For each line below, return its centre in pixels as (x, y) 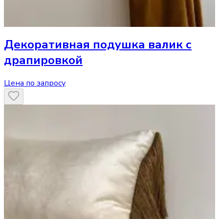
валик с (170, 44)
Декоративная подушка (75, 44)
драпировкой (43, 60)
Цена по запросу (35, 83)
